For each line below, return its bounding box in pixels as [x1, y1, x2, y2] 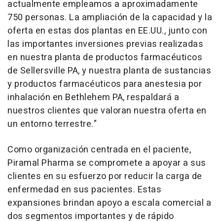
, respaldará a [123, 90, 179, 104]
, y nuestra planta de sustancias [78, 64, 211, 77]
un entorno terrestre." [7, 117, 97, 131]
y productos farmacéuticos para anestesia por [7, 77, 202, 91]
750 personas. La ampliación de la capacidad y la [7, 10, 212, 24]
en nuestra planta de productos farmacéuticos [7, 50, 202, 64]
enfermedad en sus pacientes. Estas [7, 183, 161, 196]
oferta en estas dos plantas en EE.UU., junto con [7, 24, 207, 37]
